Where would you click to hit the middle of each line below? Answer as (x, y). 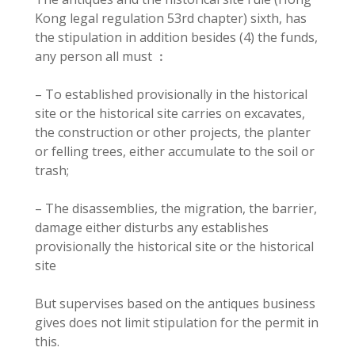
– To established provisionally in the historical (171, 95)
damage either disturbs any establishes (152, 228)
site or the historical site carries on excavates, (170, 114)
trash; (52, 171)
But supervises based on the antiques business (175, 304)
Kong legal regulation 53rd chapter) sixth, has (171, 19)
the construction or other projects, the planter (173, 133)
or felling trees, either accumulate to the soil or (175, 152)
